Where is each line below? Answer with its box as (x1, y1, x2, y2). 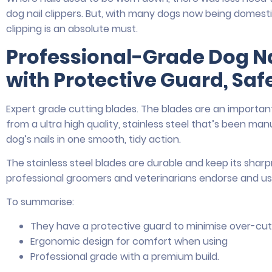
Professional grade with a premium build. (30, 249, 219, 263)
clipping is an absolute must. (6, 22, 138, 36)
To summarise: (6, 195, 74, 209)
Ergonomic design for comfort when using (30, 234, 228, 248)
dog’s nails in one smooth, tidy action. (6, 132, 181, 146)
